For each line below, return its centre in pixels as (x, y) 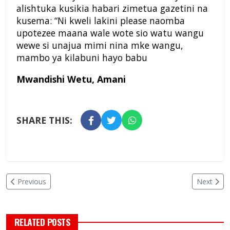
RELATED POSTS (42, 222)
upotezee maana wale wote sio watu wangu (110, 33)
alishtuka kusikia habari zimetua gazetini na (112, 8)
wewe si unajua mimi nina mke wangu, (100, 45)
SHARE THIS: (44, 120)
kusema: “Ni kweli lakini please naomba (101, 21)
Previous (32, 182)
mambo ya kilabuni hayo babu (82, 58)
